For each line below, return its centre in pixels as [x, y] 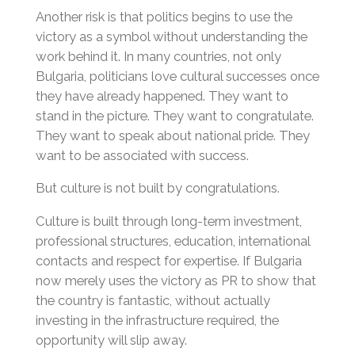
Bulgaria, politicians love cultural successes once [177, 76]
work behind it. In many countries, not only [158, 56]
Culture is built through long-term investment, [168, 221]
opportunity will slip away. [111, 340]
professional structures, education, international [172, 240]
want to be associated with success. [142, 155]
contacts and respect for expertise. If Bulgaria [168, 260]
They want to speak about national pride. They [172, 135]
